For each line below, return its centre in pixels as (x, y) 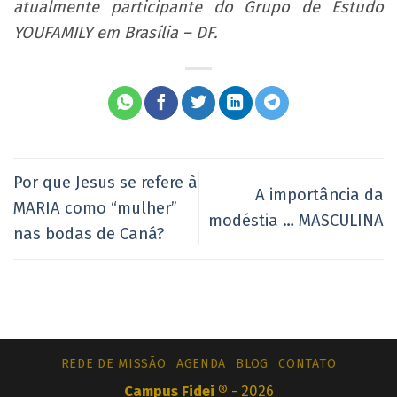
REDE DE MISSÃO (113, 363)
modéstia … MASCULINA (296, 221)
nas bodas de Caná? (89, 234)
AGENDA (201, 363)
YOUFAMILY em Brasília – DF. (115, 32)
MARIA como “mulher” (95, 208)
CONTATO (307, 363)
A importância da (319, 195)
